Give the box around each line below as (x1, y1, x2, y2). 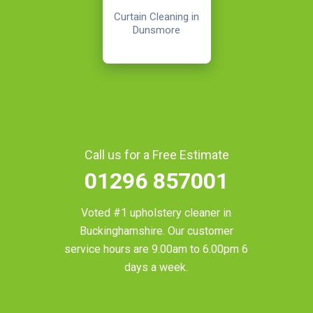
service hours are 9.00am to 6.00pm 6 (64, 242, 249, 256)
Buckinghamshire (79, 224, 163, 238)
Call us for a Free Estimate (84, 147, 229, 162)
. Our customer (162, 224, 233, 238)
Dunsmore (133, 23, 180, 36)
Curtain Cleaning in (114, 10, 199, 23)
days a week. (124, 260, 189, 274)
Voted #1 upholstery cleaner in (81, 205, 232, 219)
